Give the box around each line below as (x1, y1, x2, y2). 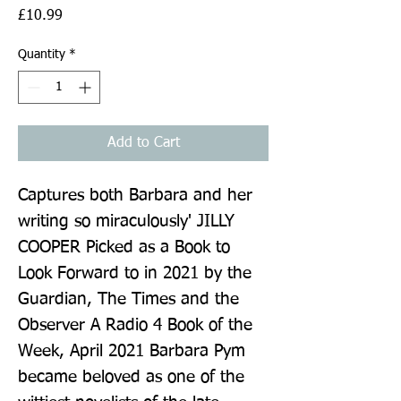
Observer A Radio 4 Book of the (18, 316, 252, 334)
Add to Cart (107, 135, 180, 150)
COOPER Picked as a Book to (18, 238, 230, 256)
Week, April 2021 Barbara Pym (18, 342, 245, 360)
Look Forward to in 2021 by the (18, 264, 252, 282)
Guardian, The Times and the (18, 290, 239, 308)
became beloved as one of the (18, 368, 244, 386)
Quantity (18, 47, 65, 61)
